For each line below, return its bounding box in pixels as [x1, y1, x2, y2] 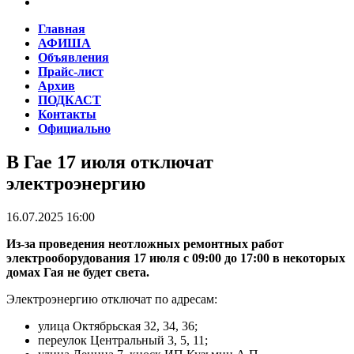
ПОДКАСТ [38, 93, 101, 107]
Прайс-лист [38, 65, 104, 78]
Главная [38, 22, 85, 36]
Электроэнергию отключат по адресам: [6, 292, 217, 306]
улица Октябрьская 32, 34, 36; [38, 318, 198, 333]
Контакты [38, 107, 96, 121]
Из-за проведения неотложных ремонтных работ [6, 236, 284, 250]
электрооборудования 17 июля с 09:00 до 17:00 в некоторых [6, 250, 345, 265]
